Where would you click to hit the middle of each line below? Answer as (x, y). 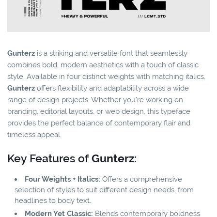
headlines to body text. (53, 200)
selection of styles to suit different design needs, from (104, 190)
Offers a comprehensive (141, 179)
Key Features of (49, 158)
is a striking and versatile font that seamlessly (111, 53)
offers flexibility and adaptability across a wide (112, 88)
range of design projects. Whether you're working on (95, 100)
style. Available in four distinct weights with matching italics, (106, 76)
